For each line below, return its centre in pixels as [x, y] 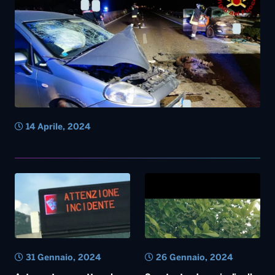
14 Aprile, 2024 [57, 128]
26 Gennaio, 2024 [193, 258]
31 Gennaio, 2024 [62, 258]
